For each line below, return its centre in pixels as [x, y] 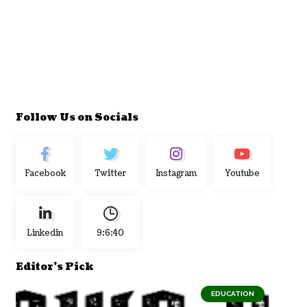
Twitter [110, 173]
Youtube [242, 173]
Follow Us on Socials [77, 117]
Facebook [45, 173]
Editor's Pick [54, 267]
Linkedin [45, 233]
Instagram [176, 173]
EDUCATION [232, 293]
